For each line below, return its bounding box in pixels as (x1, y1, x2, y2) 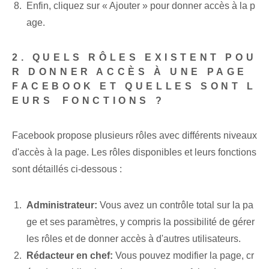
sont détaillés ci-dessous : (12, 164, 122, 175)
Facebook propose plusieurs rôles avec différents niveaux (12, 130, 257, 141)
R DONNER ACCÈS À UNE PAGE (12, 67, 248, 77)
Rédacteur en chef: (26, 250, 113, 261)
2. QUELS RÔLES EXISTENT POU (12, 52, 257, 63)
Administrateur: (26, 200, 97, 211)
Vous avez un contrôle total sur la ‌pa (97, 200, 253, 211)
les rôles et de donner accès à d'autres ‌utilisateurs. (26, 234, 241, 244)
